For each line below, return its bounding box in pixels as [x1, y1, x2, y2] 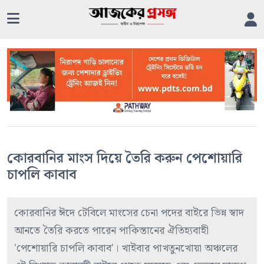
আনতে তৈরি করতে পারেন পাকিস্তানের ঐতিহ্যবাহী [14, 222, 209, 240]
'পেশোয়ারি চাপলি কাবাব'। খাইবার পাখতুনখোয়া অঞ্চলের [14, 240, 237, 258]
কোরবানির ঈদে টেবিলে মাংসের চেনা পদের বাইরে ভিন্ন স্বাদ [14, 204, 244, 222]
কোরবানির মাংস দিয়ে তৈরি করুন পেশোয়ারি [7, 147, 242, 170]
